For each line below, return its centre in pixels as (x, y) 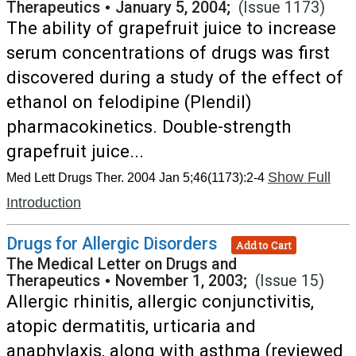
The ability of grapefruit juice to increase (171, 28)
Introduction (44, 203)
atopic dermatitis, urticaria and (131, 326)
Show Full (299, 177)
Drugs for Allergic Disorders (112, 244)
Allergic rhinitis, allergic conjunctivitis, (160, 301)
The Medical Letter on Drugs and (122, 264)
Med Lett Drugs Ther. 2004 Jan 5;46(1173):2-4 (135, 178)
